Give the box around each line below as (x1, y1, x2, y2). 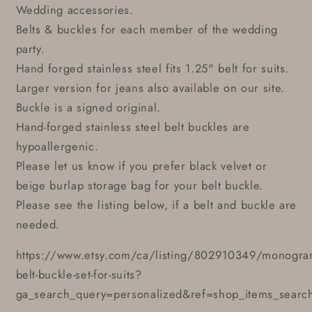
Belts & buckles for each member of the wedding (15, 20, 278, 38)
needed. (15, 215, 61, 233)
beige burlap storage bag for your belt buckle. (15, 176, 263, 194)
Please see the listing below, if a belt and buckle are (15, 196, 297, 213)
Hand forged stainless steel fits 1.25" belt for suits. (15, 59, 290, 77)
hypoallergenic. (15, 137, 99, 155)
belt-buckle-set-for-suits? (15, 266, 142, 283)
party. (15, 40, 45, 57)
